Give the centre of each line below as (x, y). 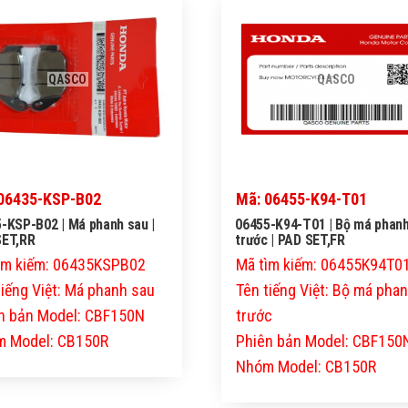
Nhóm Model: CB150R (306, 367)
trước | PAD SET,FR (290, 240)
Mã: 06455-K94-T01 (302, 199)
